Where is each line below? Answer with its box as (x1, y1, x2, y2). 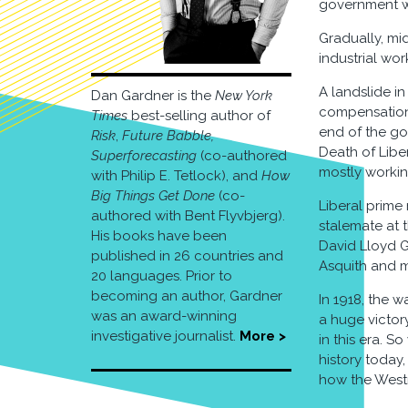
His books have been (91, 228, 227, 245)
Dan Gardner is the (91, 87, 215, 105)
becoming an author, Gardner (91, 288, 282, 305)
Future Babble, (122, 127, 214, 145)
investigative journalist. (91, 328, 240, 345)
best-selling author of (127, 107, 270, 125)
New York (215, 87, 272, 105)
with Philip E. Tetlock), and (91, 168, 261, 185)
